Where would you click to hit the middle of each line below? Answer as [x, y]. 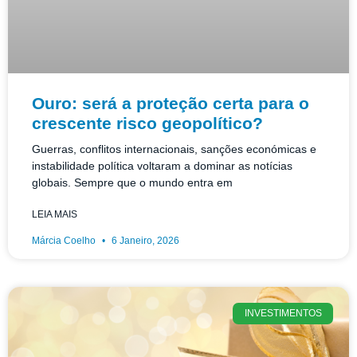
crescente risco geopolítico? [147, 124]
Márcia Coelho [65, 241]
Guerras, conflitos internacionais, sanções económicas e [174, 149]
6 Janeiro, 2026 [144, 241]
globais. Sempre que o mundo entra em [132, 183]
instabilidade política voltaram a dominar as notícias [162, 166]
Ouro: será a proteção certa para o [171, 104]
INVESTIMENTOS [283, 314]
